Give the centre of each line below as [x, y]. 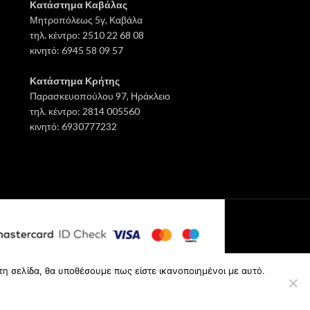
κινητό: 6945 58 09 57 [76, 51]
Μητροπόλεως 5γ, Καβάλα [86, 20]
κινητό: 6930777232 [73, 127]
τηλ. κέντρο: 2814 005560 [84, 111]
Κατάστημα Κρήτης [74, 81]
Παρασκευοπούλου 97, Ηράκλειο [100, 96]
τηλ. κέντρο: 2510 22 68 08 [86, 35]
